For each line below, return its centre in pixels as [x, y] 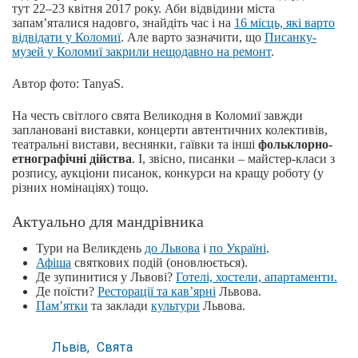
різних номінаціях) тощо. [80, 187]
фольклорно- [295, 144]
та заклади [119, 306]
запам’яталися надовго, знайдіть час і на [123, 23]
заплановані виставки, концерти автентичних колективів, [170, 130]
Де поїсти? [67, 291]
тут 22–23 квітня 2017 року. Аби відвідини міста [143, 8]
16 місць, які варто [284, 23]
